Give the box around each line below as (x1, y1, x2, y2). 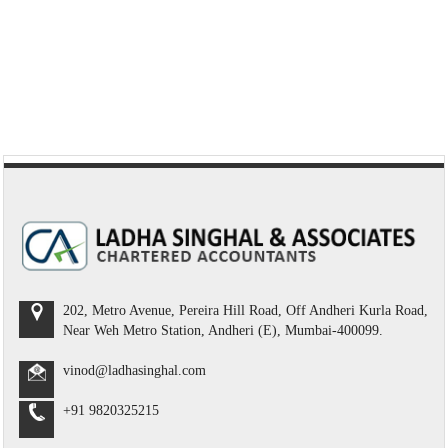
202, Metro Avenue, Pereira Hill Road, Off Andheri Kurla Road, (63, 302, 428, 318)
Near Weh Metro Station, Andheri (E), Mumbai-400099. (63, 322, 383, 338)
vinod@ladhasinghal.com (63, 362, 206, 378)
